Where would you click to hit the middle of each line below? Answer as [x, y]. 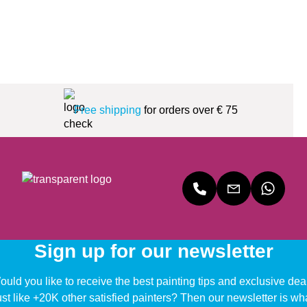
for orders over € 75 [189, 110]
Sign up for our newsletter [153, 251]
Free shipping [108, 110]
